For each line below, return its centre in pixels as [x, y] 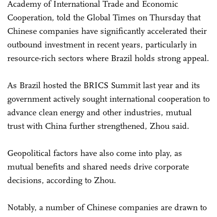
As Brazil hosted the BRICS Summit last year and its [104, 85]
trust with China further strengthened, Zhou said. [98, 126]
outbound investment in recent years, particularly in [102, 44]
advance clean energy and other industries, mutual [100, 112]
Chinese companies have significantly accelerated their [107, 31]
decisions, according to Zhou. [62, 180]
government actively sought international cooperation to [108, 99]
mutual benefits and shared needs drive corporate [98, 166]
